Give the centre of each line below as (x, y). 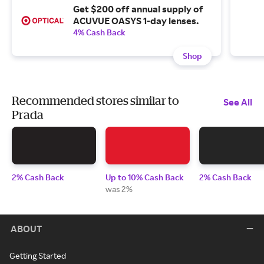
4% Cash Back (99, 32)
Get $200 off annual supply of (138, 9)
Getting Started (38, 256)
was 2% (119, 189)
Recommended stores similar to (95, 101)
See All (238, 102)
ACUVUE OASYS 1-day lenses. (136, 21)
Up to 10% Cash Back (145, 177)
